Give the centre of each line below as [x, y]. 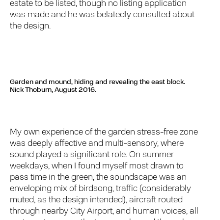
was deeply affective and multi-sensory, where [97, 143]
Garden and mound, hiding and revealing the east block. [97, 82]
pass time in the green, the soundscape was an [98, 177]
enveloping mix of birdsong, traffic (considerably [101, 189]
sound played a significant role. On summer [92, 155]
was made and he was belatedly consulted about [102, 15]
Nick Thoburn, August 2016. [53, 90]
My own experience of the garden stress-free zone [104, 132]
